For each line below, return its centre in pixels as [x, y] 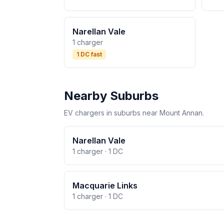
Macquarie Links [105, 185]
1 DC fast [89, 54]
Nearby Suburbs [111, 96]
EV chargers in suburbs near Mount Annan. [134, 113]
